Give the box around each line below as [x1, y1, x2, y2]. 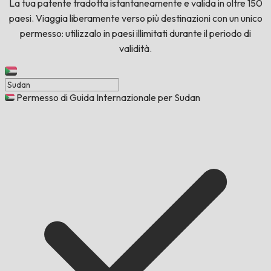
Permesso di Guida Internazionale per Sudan [16, 91, 200, 104]
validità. [119, 42, 152, 55]
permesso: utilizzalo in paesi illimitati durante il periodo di [20, 27, 251, 40]
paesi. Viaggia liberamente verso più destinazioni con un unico [8, 12, 263, 25]
